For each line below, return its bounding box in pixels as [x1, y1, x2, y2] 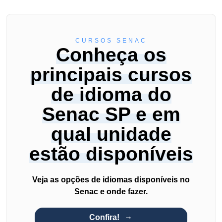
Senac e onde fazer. [74, 187, 148, 196]
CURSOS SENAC [75, 37, 147, 44]
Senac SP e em [42, 103, 180, 125]
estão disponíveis [29, 143, 193, 165]
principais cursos [30, 63, 192, 85]
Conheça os [55, 44, 166, 65]
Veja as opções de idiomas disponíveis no [32, 175, 190, 184]
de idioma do [51, 83, 171, 105]
